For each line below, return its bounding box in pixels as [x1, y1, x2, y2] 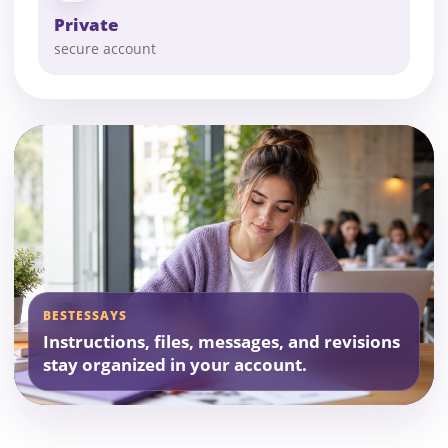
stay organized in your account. [43, 353, 307, 377]
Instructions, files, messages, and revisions [43, 330, 400, 354]
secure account [54, 39, 156, 59]
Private [54, 13, 119, 37]
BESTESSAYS [43, 307, 127, 325]
